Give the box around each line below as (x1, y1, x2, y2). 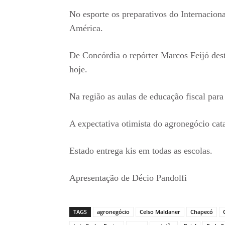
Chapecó (190, 207, 213, 215)
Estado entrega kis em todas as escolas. (69, 145, 212, 156)
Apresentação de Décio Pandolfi (69, 172, 187, 183)
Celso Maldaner (140, 207, 180, 215)
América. (69, 23, 105, 33)
